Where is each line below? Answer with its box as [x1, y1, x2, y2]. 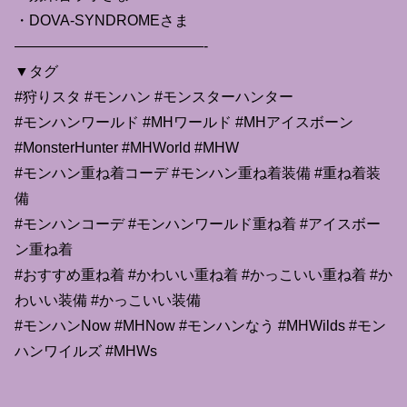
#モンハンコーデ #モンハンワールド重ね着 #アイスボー [15, 215, 381, 232]
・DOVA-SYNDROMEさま [15, 12, 189, 28]
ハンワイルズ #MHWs [15, 342, 157, 359]
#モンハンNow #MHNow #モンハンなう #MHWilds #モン [15, 317, 386, 333]
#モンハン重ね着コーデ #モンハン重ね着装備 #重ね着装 [15, 164, 381, 181]
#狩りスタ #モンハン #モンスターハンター [15, 88, 293, 104]
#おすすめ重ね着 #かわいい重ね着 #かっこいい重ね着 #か [15, 266, 392, 283]
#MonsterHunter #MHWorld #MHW [15, 139, 239, 155]
